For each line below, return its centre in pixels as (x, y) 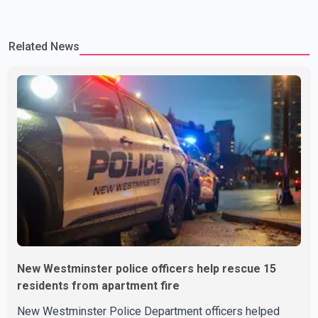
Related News (44, 47)
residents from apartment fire (98, 286)
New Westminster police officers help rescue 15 (147, 269)
